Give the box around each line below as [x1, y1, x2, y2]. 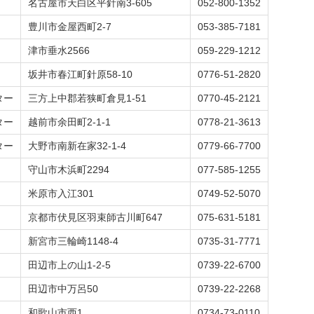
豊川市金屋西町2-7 [28, 21, 111, 32]
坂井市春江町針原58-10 [28, 69, 132, 80]
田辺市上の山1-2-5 [28, 259, 111, 271]
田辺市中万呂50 [28, 283, 98, 294]
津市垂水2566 [28, 45, 90, 56]
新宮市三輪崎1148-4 [28, 235, 118, 247]
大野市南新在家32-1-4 [28, 140, 126, 151]
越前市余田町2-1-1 [28, 116, 111, 128]
